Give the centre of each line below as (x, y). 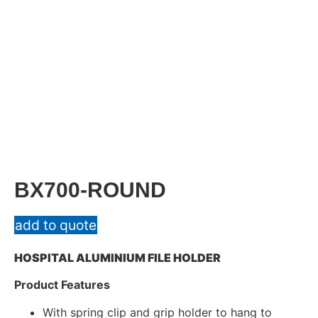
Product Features (62, 285)
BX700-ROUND (90, 190)
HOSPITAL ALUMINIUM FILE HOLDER (117, 257)
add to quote (56, 225)
